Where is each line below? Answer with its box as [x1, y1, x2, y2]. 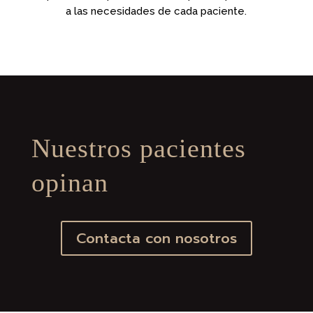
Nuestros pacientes [31, 133, 246, 163]
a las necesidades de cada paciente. [66, 4, 247, 17]
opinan [31, 167, 108, 197]
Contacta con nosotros [75, 227, 237, 249]
